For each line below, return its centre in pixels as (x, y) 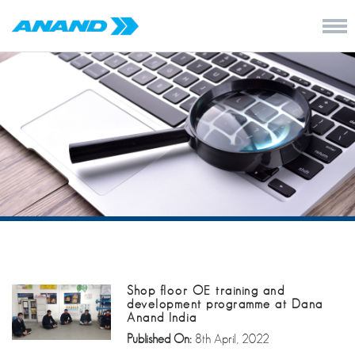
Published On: (161, 339)
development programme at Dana (225, 304)
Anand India (162, 317)
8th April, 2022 (233, 339)
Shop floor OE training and (206, 290)
